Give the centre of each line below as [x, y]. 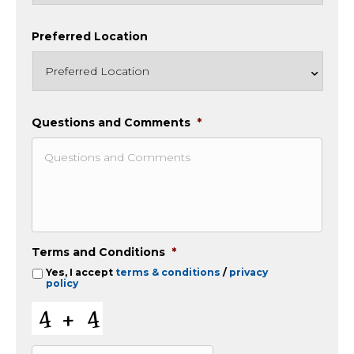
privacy [249, 272]
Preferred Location [90, 36]
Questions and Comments [111, 122]
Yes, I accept [81, 272]
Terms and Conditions [98, 252]
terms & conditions [168, 272]
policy [62, 283]
